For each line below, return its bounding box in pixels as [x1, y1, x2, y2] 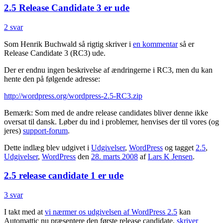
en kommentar [133, 39, 178, 48]
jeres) [4, 126, 23, 135]
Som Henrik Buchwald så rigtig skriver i [4, 39, 133, 48]
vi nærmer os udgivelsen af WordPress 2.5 [45, 208, 177, 217]
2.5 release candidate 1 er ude [4, 170, 123, 181]
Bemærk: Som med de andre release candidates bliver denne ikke [4, 108, 208, 117]
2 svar [4, 22, 23, 31]
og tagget [163, 143, 196, 152]
